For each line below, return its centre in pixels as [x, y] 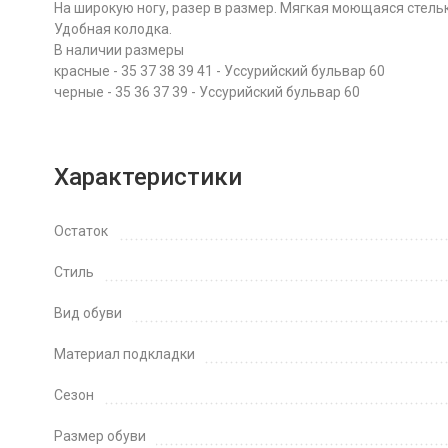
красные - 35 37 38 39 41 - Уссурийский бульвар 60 [219, 71]
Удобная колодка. [112, 29]
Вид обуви [87, 313]
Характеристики [147, 177]
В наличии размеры [118, 50]
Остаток [80, 231]
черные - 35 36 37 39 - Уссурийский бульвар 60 [206, 92]
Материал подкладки [158, 354]
